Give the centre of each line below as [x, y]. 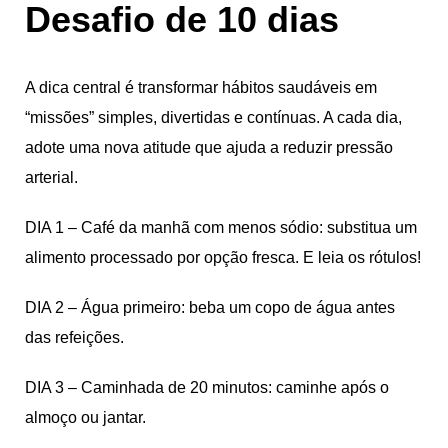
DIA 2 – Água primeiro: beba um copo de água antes [210, 307]
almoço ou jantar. [85, 417]
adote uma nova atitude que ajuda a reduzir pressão [209, 147]
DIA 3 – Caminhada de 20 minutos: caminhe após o [207, 387]
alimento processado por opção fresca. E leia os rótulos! [223, 257]
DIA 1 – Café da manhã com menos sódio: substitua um [221, 227]
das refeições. [74, 337]
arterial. [51, 177]
